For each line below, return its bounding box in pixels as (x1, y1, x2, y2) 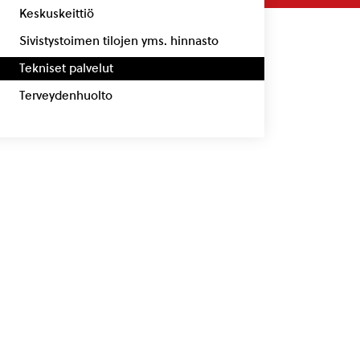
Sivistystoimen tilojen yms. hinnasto (18, 33, 219, 48)
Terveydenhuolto (18, 88, 112, 103)
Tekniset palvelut (18, 60, 113, 76)
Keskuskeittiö (18, 6, 94, 21)
